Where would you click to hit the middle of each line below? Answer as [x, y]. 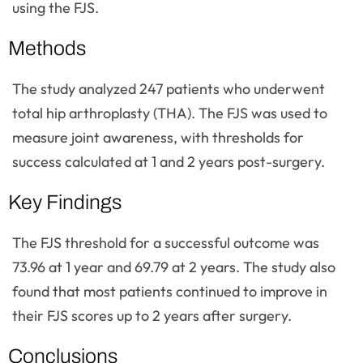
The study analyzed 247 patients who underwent [169, 89]
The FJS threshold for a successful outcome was [166, 243]
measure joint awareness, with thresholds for [158, 137]
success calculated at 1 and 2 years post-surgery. [169, 162]
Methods [47, 48]
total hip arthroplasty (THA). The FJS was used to [170, 113]
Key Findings [65, 202]
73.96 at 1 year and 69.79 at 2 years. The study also [174, 267]
